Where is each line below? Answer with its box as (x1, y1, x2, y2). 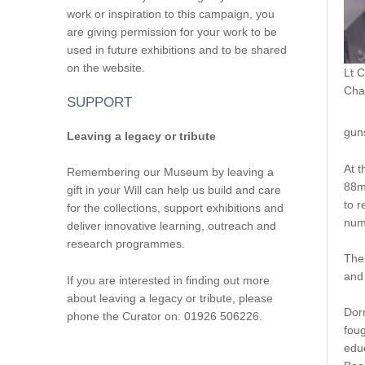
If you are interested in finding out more (66, 273, 270, 287)
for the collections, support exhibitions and (66, 201, 284, 215)
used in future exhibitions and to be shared (66, 42, 287, 56)
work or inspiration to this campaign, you (66, 7, 275, 20)
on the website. (66, 60, 145, 74)
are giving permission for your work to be (66, 24, 277, 38)
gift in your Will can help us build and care (66, 183, 281, 197)
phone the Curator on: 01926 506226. (66, 309, 262, 323)
